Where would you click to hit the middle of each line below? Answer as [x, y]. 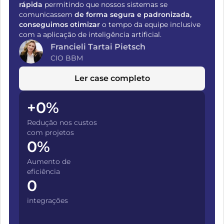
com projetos [50, 132]
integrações [47, 200]
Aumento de [50, 161]
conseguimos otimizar [60, 24]
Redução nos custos [62, 122]
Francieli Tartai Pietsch [99, 47]
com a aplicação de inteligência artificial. [91, 34]
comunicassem [47, 14]
